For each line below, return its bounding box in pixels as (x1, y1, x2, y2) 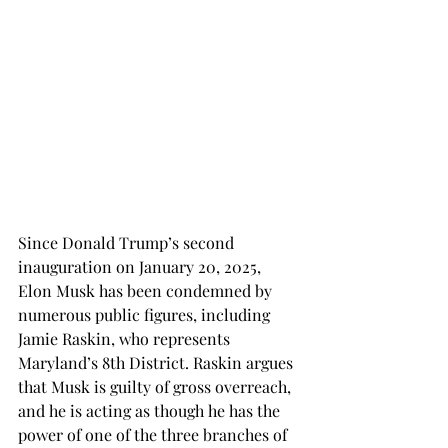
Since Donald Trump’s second (18, 232, 238, 253)
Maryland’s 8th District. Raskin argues (18, 352, 297, 373)
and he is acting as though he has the (18, 400, 284, 421)
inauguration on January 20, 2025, (18, 256, 265, 277)
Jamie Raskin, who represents (18, 328, 234, 349)
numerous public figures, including (18, 304, 274, 325)
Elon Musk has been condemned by (18, 280, 276, 301)
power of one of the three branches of (18, 424, 291, 445)
